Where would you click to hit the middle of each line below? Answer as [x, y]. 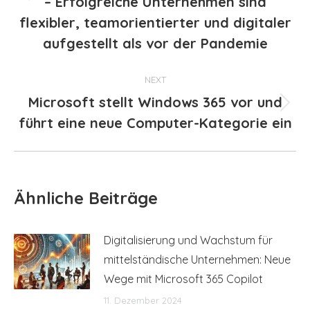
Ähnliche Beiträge [86, 198]
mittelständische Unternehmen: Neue [197, 259]
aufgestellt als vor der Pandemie [155, 43]
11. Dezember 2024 [143, 300]
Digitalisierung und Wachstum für [188, 240]
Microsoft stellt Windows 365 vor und [155, 102]
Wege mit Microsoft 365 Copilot [183, 279]
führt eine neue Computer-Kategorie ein [155, 122]
